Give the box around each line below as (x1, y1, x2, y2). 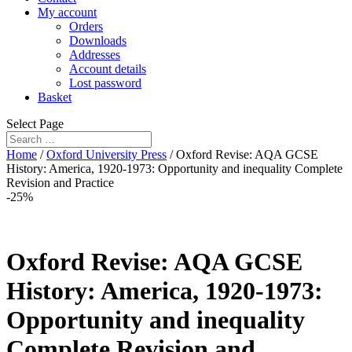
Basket (38, 90, 71, 104)
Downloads (69, 34, 126, 47)
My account (38, 5, 97, 19)
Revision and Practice (6, 176, 114, 189)
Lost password (69, 76, 141, 90)
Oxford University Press (46, 148, 167, 161)
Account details (69, 62, 146, 75)
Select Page (6, 117, 64, 130)
